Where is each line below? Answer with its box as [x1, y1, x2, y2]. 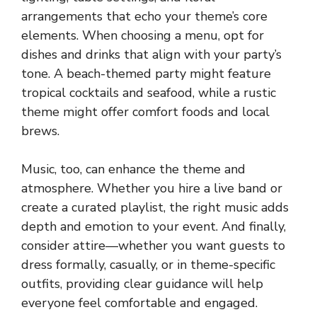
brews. [21, 122, 59, 139]
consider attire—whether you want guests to [21, 236, 285, 254]
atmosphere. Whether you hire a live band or [21, 179, 282, 197]
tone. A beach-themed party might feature [21, 64, 271, 82]
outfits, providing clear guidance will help [21, 275, 263, 292]
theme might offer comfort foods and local [21, 103, 270, 120]
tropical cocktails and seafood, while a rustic [21, 83, 276, 101]
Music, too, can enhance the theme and [21, 160, 246, 178]
